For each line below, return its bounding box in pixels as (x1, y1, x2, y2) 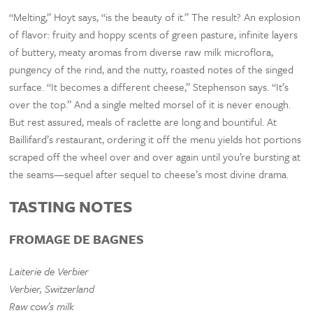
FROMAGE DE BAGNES (9, 230, 145, 249)
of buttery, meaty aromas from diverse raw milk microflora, (9, 43, 274, 59)
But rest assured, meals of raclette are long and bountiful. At (9, 113, 277, 129)
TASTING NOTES (9, 194, 133, 218)
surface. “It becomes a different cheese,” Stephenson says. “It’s (9, 78, 289, 94)
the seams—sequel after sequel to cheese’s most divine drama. (9, 166, 289, 182)
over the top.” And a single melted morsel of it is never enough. (9, 96, 291, 112)
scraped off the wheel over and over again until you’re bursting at (9, 148, 301, 164)
